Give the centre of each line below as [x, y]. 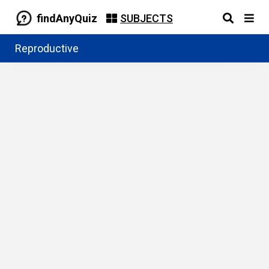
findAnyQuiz [67, 18]
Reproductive [47, 48]
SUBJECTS [147, 18]
